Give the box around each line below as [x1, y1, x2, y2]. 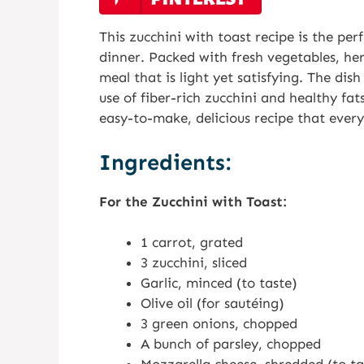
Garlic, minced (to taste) [141, 275, 297, 291]
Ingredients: [99, 149, 231, 175]
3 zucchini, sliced [141, 254, 247, 271]
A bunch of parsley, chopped [141, 336, 321, 352]
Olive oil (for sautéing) [141, 295, 284, 311]
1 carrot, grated [141, 234, 243, 250]
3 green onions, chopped [141, 315, 297, 331]
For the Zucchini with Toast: [99, 193, 287, 210]
